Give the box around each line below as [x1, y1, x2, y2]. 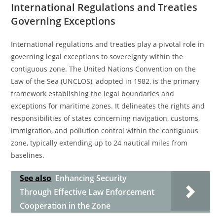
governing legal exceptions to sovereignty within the [11, 52, 184, 61]
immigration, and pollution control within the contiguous [11, 126, 199, 135]
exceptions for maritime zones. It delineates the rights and [11, 101, 205, 110]
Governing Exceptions [11, 14, 116, 28]
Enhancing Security [55, 173, 127, 184]
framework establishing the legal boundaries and [11, 89, 175, 98]
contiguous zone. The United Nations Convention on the [11, 64, 196, 74]
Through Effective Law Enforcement [20, 186, 155, 197]
